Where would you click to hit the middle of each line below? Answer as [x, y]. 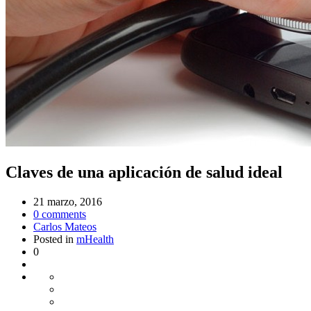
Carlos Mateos [65, 226]
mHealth [95, 239]
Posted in [55, 239]
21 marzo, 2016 [68, 201]
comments [62, 214]
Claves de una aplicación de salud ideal [144, 172]
